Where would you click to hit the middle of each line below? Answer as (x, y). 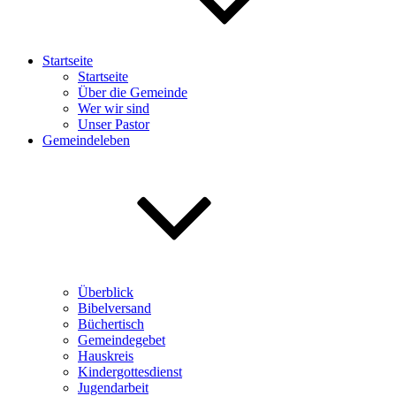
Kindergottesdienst (130, 372)
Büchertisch (111, 324)
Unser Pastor (114, 124)
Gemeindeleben (86, 140)
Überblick (106, 292)
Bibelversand (114, 308)
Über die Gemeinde (133, 92)
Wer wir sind (114, 108)
